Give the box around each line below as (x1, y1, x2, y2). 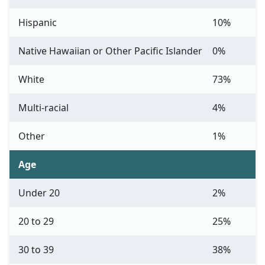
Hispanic (18, 16, 57, 30)
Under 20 (18, 186, 60, 200)
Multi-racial (18, 101, 69, 115)
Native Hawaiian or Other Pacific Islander (18, 44, 202, 58)
